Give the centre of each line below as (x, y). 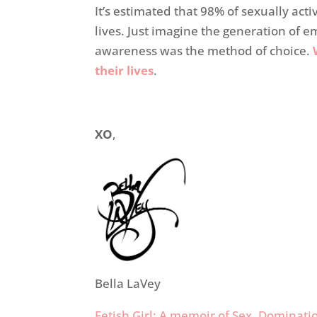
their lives (125, 71)
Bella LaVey (128, 284)
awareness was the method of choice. (204, 51)
